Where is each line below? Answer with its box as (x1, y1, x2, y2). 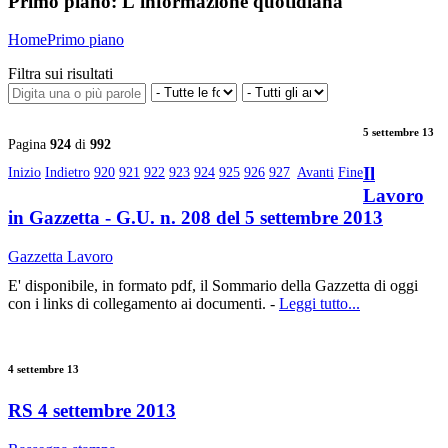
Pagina (8, 137, 50, 153)
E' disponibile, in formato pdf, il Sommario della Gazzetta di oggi (8, 277, 418, 295)
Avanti (297, 165, 334, 181)
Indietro (45, 165, 90, 181)
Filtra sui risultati (8, 65, 113, 83)
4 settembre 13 (8, 363, 79, 376)
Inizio (8, 165, 41, 181)
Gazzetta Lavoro (8, 248, 113, 266)
